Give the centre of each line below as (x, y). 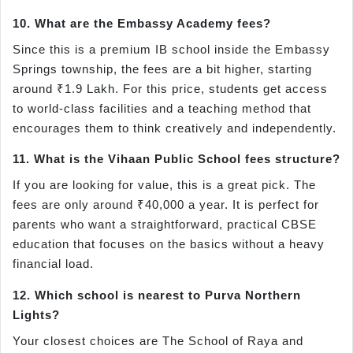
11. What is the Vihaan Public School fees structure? (176, 159)
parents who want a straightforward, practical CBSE (165, 225)
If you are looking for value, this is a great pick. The (164, 185)
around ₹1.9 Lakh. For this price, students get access (170, 88)
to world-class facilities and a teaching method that (162, 108)
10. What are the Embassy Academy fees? (142, 23)
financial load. (53, 264)
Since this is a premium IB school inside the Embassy (171, 49)
